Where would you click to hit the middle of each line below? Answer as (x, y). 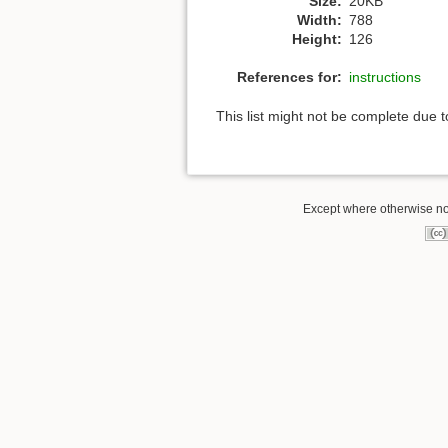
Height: (317, 38)
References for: (289, 77)
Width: (319, 19)
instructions (385, 77)
